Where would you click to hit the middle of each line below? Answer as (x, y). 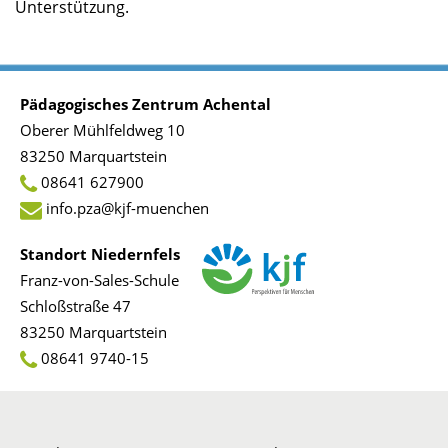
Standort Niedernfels (100, 253)
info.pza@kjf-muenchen (127, 207)
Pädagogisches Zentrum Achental (145, 103)
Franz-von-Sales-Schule (99, 279)
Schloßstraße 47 (75, 305)
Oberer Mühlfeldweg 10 (102, 129)
